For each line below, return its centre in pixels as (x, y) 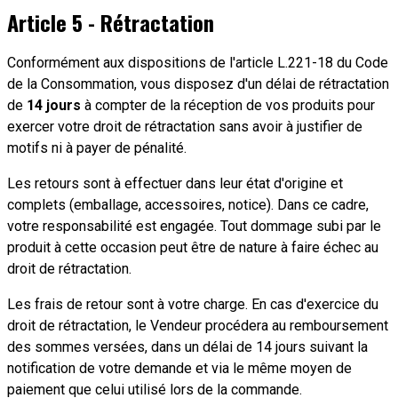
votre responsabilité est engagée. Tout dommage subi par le (194, 226)
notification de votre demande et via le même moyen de (179, 368)
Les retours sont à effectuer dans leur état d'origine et (175, 183)
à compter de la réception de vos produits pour (228, 105)
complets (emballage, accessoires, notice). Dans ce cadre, (188, 204)
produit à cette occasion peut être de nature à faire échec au (193, 247)
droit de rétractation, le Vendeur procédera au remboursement (198, 325)
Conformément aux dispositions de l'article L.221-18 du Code (198, 62)
